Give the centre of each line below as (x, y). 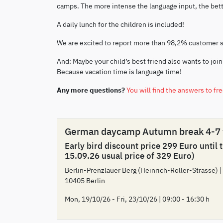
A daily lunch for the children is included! (120, 24)
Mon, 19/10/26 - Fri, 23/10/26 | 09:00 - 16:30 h (137, 199)
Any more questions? (91, 90)
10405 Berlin (85, 180)
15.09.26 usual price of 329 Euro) (130, 155)
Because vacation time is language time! (119, 71)
